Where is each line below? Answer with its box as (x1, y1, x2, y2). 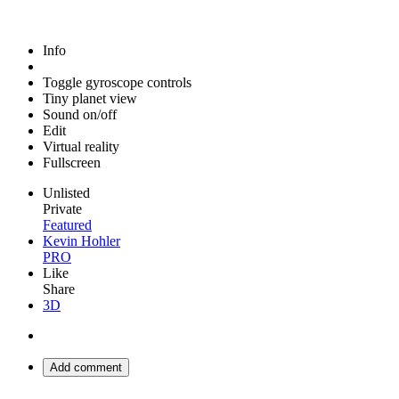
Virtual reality (43, 139, 119, 154)
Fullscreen (43, 155, 101, 170)
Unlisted (43, 185, 90, 200)
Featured (43, 217, 92, 232)
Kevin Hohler (43, 233, 120, 248)
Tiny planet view (43, 91, 137, 106)
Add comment (50, 361, 122, 374)
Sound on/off (43, 107, 117, 122)
